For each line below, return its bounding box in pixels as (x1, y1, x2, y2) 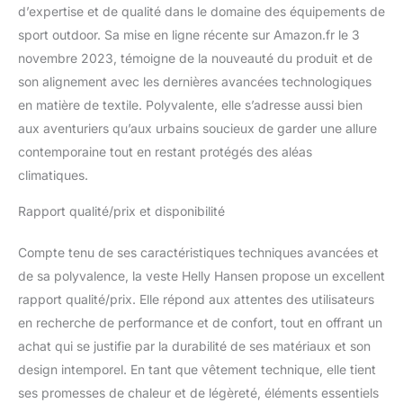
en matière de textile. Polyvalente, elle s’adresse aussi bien (18, 96, 363, 112)
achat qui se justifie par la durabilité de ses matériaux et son (18, 337, 371, 354)
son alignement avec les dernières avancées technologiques (18, 73, 372, 89)
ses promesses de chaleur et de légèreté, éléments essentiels (18, 384, 379, 400)
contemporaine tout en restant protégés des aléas (18, 143, 312, 159)
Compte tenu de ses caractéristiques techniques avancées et (18, 244, 379, 260)
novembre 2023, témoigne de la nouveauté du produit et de (18, 49, 372, 66)
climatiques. (18, 166, 88, 183)
